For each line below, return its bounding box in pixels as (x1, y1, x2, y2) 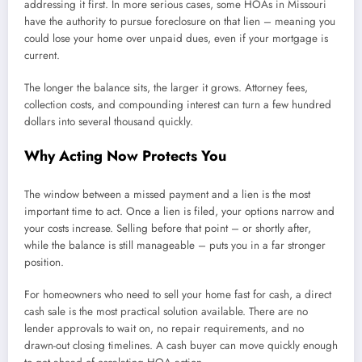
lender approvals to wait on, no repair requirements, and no (24, 320, 304, 336)
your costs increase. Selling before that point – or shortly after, (24, 220, 311, 236)
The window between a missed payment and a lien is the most (24, 186, 310, 202)
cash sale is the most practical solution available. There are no (24, 303, 308, 319)
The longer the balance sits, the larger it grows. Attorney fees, (24, 80, 308, 96)
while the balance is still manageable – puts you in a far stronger (24, 237, 326, 253)
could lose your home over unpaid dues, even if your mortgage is (24, 30, 328, 46)
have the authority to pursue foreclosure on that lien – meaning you (24, 13, 335, 29)
